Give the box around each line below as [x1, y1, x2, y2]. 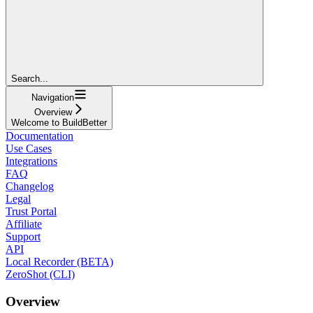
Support [6, 230, 41, 242]
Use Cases [6, 142, 52, 154]
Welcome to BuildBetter [11, 117, 107, 128]
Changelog [6, 180, 54, 192]
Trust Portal [6, 205, 57, 217]
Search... [11, 73, 48, 84]
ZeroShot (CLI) [6, 268, 75, 280]
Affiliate [6, 217, 42, 230]
